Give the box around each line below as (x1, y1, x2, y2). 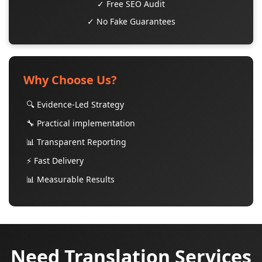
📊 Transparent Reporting (26, 136, 126, 147)
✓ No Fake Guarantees (87, 16, 175, 27)
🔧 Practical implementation (26, 118, 135, 129)
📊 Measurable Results (26, 174, 115, 185)
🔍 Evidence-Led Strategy (26, 99, 124, 110)
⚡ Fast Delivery (26, 155, 84, 166)
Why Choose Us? (23, 72, 117, 88)
